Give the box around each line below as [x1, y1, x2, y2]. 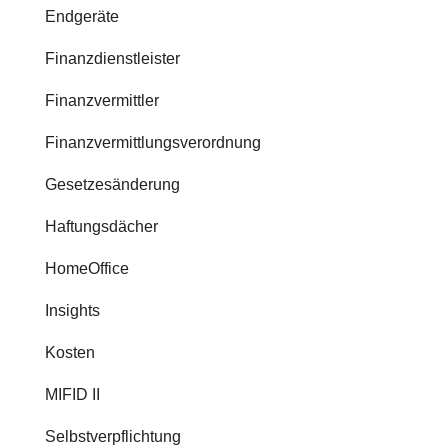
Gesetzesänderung [44, 176, 180, 194]
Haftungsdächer [44, 218, 158, 236]
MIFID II [44, 386, 100, 404]
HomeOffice [44, 260, 129, 278]
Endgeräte [44, 8, 119, 26]
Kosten [44, 344, 95, 362]
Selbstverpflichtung [44, 428, 181, 446]
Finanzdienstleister [44, 50, 180, 68]
